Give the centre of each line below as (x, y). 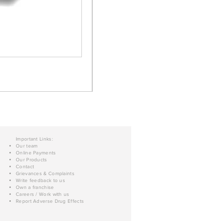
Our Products (32, 160)
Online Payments (36, 153)
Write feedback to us (40, 181)
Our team (27, 146)
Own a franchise (35, 187)
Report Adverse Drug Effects (50, 201)
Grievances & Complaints (45, 174)
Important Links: (34, 139)
